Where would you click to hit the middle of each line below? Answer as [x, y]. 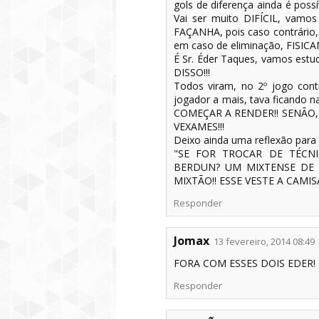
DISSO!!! [192, 72]
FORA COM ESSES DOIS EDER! [245, 263]
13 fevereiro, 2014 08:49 [264, 241]
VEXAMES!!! [199, 126]
